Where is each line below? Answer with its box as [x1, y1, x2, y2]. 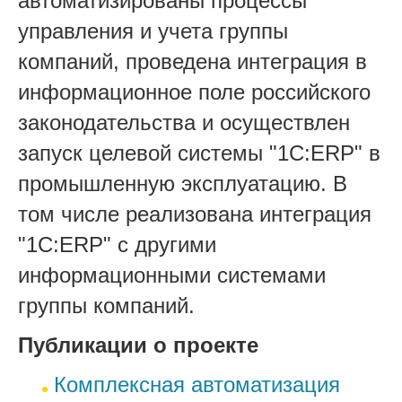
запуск [18, 141, 83, 165]
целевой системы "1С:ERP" [83, 141, 363, 165]
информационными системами [18, 263, 326, 287]
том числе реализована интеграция [18, 202, 371, 226]
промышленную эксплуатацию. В [18, 171, 347, 196]
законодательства [18, 110, 202, 135]
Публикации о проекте [18, 333, 258, 357]
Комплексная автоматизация [54, 372, 340, 397]
